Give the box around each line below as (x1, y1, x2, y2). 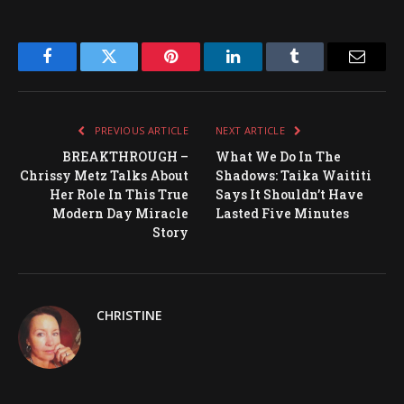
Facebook (45, 61, 109, 78)
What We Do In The (216, 148, 341, 165)
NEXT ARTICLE (216, 124, 289, 137)
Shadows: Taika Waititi (216, 167, 372, 184)
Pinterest (170, 61, 227, 78)
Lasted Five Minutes (216, 205, 349, 222)
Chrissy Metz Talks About (20, 167, 188, 184)
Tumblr (293, 61, 342, 78)
